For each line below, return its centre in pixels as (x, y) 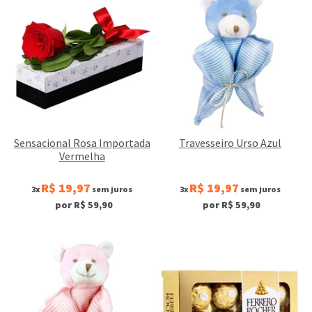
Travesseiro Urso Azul (230, 142)
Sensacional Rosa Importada (82, 142)
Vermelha (82, 156)
